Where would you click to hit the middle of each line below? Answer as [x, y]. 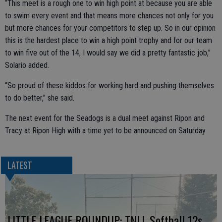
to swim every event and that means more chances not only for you [109, 16]
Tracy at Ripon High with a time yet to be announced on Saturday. [106, 131]
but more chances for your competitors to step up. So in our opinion [110, 28]
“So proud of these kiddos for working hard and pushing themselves [110, 85]
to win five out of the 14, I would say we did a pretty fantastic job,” [108, 53]
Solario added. [27, 65]
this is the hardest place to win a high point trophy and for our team [109, 40]
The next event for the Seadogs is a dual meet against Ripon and [105, 118]
